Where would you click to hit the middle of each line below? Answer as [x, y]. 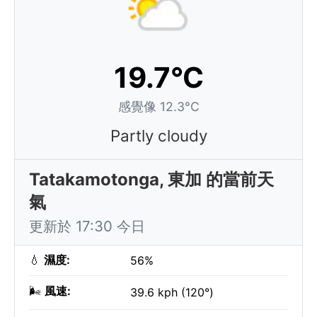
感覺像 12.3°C [158, 106]
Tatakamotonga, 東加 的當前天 [151, 179]
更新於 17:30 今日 [87, 226]
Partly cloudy [158, 136]
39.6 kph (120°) [172, 292]
